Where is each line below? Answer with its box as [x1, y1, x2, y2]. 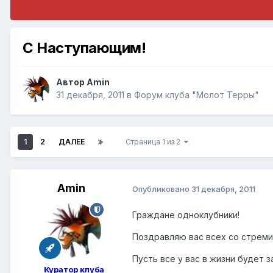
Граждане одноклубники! [132, 210, 239, 221]
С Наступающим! [23, 38, 146, 57]
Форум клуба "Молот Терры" [134, 90, 259, 101]
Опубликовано [132, 183, 191, 194]
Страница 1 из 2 [126, 137, 184, 147]
